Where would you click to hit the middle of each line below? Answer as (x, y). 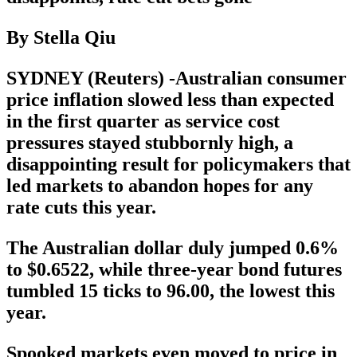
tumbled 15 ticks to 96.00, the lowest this (171, 290)
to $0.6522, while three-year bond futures (174, 269)
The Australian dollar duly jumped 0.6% (173, 247)
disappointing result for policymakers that (178, 164)
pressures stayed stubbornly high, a (150, 142)
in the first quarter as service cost (143, 121)
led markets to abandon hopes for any (160, 185)
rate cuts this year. (81, 207)
